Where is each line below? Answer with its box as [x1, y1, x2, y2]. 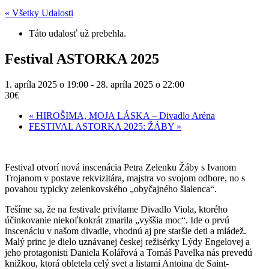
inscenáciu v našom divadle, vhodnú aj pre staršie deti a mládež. [5, 225, 246, 236]
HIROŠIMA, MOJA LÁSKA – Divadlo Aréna [34, 110, 215, 121]
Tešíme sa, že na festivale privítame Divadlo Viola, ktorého [5, 204, 228, 214]
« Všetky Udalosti [5, 8, 73, 18]
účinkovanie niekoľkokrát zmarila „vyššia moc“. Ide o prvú [5, 214, 229, 225]
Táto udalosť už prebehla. [29, 28, 126, 38]
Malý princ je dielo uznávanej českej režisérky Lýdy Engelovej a [5, 236, 250, 247]
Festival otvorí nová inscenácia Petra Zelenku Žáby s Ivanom [5, 162, 236, 172]
